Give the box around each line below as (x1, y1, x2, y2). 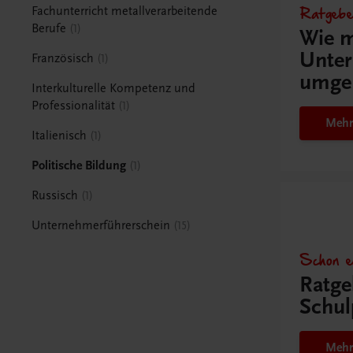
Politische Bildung (32, 158, 127, 173)
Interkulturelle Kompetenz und (32, 80, 196, 95)
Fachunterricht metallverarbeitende (32, 3, 218, 18)
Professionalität (32, 98, 116, 113)
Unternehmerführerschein (32, 217, 171, 232)
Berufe (32, 20, 67, 35)
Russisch (32, 188, 79, 203)
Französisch (32, 50, 95, 65)
